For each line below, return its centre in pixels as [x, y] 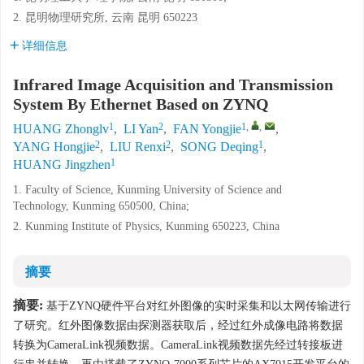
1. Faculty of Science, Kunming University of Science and [147, 190]
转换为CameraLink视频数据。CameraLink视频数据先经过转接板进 [178, 345]
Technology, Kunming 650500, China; [101, 206]
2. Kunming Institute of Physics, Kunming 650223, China [146, 226]
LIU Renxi [138, 147]
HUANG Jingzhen [62, 165]
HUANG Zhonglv [61, 129]
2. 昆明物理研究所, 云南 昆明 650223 [105, 17]
